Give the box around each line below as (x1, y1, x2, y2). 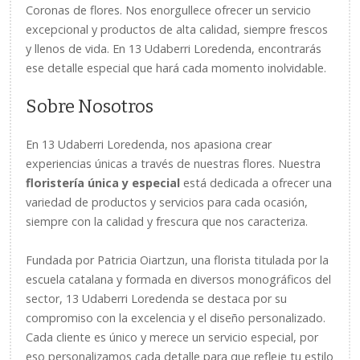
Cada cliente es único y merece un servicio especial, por (26, 329, 318, 345)
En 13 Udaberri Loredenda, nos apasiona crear (26, 137, 272, 152)
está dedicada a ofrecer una (180, 175, 332, 190)
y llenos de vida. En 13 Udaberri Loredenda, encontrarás (26, 41, 321, 56)
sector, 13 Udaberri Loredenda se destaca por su (26, 291, 287, 306)
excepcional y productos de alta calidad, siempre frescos (26, 22, 328, 37)
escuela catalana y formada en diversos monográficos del (26, 272, 331, 287)
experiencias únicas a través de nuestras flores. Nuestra (26, 156, 321, 171)
